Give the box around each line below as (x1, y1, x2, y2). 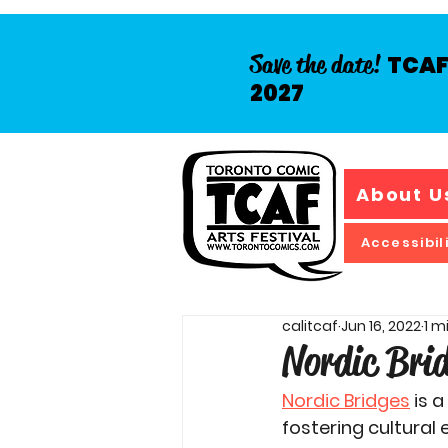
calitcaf (282, 316, 338, 336)
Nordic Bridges (282, 388, 410, 413)
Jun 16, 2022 (341, 316, 421, 336)
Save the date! (250, 49, 387, 81)
